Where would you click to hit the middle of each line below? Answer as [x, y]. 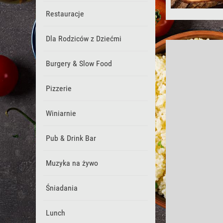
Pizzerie [59, 88]
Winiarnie [61, 113]
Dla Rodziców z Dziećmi [84, 39]
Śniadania [62, 188]
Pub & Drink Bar [71, 138]
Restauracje [65, 14]
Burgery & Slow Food [79, 63]
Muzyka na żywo [72, 163]
